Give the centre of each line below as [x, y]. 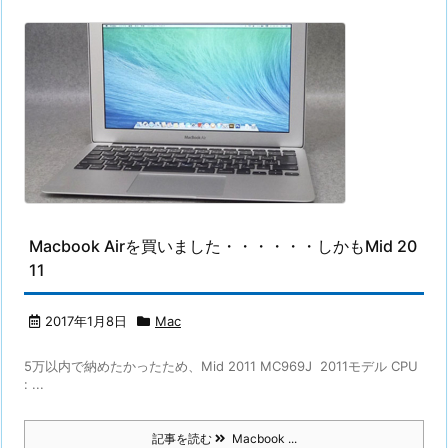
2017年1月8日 [86, 321]
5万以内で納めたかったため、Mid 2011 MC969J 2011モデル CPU [221, 366]
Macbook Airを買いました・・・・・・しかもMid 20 [223, 246]
